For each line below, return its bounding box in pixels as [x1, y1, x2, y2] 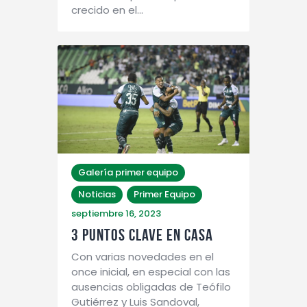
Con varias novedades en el [71, 249, 214, 264]
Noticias [78, 187, 116, 201]
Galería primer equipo [78, 165, 178, 179]
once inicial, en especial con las [71, 264, 230, 279]
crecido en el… [71, 2, 143, 17]
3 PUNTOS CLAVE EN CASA [71, 225, 213, 244]
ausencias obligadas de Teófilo [71, 279, 231, 294]
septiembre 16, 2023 [71, 206, 161, 220]
